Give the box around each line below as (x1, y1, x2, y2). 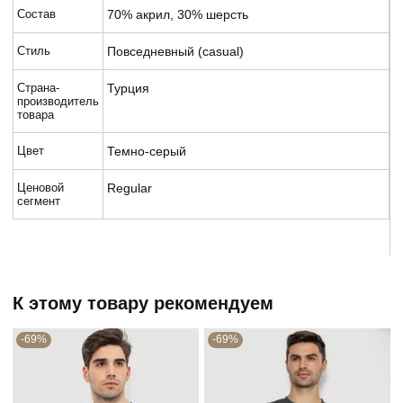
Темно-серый (107, 143, 186, 158)
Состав (17, 6, 56, 21)
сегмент (17, 193, 60, 208)
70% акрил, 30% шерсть (107, 6, 248, 22)
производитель (17, 94, 99, 108)
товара (17, 107, 54, 121)
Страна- (17, 80, 59, 94)
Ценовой (17, 180, 64, 194)
